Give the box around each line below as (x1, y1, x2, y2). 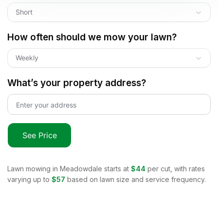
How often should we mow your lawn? (7, 31, 177, 43)
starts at (102, 164, 129, 173)
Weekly (16, 53, 38, 62)
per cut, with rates (147, 164, 205, 173)
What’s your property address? (7, 77, 146, 89)
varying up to (7, 175, 50, 183)
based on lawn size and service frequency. (67, 175, 206, 183)
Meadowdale (60, 164, 102, 173)
